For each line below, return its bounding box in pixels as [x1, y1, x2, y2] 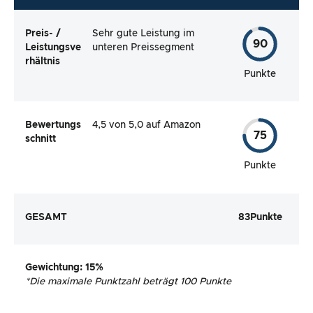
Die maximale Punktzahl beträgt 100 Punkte [29, 277, 231, 287]
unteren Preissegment [92, 42, 194, 52]
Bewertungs [25, 120, 81, 131]
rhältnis [25, 56, 60, 66]
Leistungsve [25, 42, 81, 52]
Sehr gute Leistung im [92, 28, 194, 38]
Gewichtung [25, 263, 80, 273]
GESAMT [25, 212, 67, 222]
